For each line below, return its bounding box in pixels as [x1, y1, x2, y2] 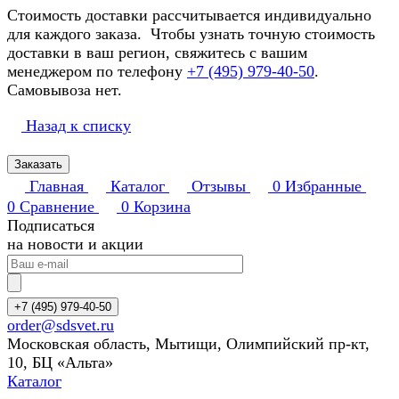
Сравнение [20, 198, 94, 216]
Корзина [134, 198, 191, 216]
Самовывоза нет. [7, 81, 122, 100]
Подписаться [7, 216, 94, 235]
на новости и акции [7, 235, 143, 254]
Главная [29, 177, 84, 196]
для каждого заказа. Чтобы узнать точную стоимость [7, 25, 375, 44]
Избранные [285, 177, 362, 196]
